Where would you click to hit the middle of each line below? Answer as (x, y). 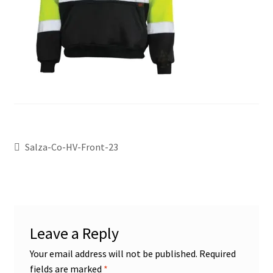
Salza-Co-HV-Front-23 (72, 147)
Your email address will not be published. (113, 254)
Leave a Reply (74, 234)
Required (217, 254)
